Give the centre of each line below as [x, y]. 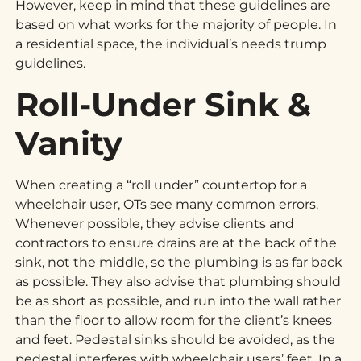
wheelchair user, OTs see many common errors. [167, 204]
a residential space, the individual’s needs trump [171, 44]
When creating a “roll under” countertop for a [162, 185]
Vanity [69, 143]
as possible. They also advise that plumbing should [178, 281]
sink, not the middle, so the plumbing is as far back [179, 262]
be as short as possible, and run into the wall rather [178, 301]
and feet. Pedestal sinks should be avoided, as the [176, 339]
